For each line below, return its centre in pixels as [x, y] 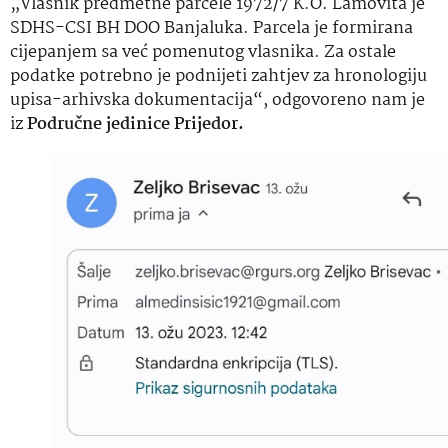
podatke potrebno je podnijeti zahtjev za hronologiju [218, 77]
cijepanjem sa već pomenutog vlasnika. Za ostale [203, 53]
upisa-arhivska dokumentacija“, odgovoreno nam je [217, 101]
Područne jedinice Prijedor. [135, 125]
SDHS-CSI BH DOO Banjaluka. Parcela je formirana [211, 29]
